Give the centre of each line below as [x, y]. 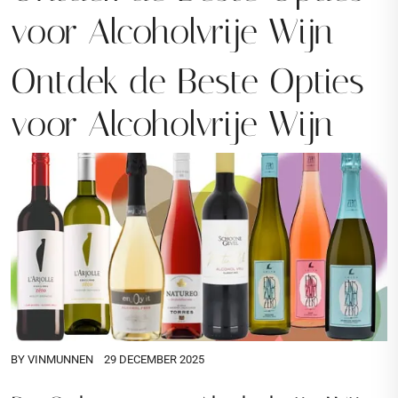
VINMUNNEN [60, 359]
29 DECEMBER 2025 [154, 359]
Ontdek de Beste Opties [187, 81]
